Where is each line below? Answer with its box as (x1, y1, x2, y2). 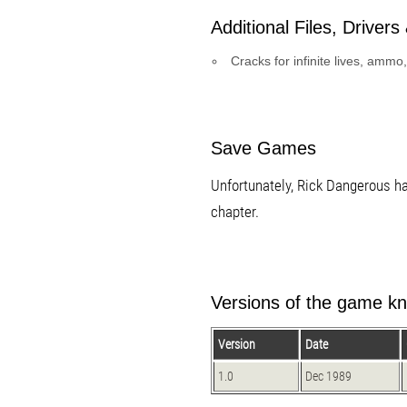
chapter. (211, 203, 259, 221)
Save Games (211, 138, 316, 158)
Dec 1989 (305, 369, 352, 384)
